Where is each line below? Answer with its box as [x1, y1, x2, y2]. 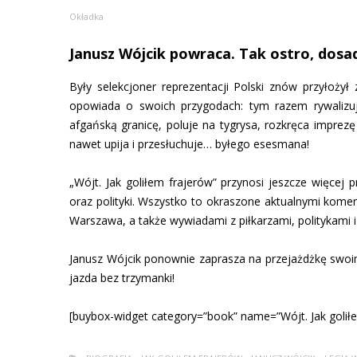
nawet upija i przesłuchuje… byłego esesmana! [69, 135, 309, 151]
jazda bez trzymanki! [69, 269, 175, 285]
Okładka [69, 10, 104, 22]
